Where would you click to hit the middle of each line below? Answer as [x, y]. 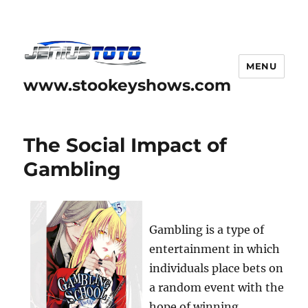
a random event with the [217, 287]
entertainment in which [215, 249]
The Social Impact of [125, 145]
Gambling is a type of [207, 229]
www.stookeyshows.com [128, 85]
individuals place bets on [217, 268]
